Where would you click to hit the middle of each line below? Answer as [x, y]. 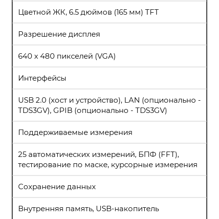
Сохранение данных [57, 186]
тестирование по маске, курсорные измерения [108, 164]
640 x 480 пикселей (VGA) [67, 56]
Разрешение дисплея [59, 34]
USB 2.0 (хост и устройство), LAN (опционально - [109, 100]
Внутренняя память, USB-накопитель [88, 208]
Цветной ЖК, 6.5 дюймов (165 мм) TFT [88, 12]
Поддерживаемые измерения [75, 132]
